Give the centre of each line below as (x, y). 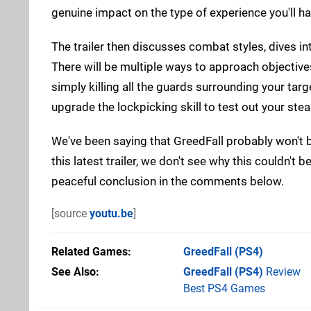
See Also (74, 271)
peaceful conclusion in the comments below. (168, 181)
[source (70, 213)
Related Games (90, 251)
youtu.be (111, 213)
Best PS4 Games (224, 288)
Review (282, 271)
